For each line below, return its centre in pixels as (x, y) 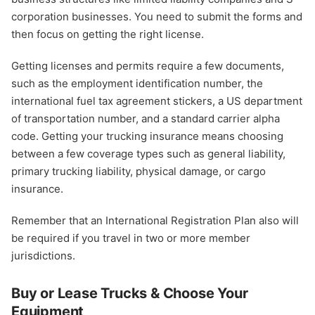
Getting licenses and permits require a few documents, (148, 65)
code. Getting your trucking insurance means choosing (147, 136)
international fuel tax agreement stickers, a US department (157, 101)
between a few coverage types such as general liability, (148, 153)
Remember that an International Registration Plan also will (155, 220)
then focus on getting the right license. (108, 34)
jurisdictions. (43, 255)
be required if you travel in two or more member (131, 238)
